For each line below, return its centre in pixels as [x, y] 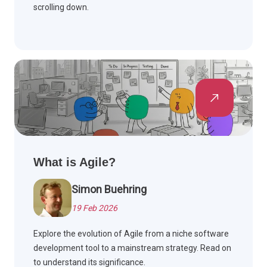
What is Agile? [74, 162]
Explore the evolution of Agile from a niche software [131, 234]
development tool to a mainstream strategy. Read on [132, 248]
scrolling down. [61, 7]
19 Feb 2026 [94, 208]
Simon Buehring [109, 190]
